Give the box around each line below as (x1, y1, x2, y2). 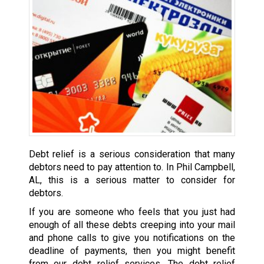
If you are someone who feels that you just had (28, 206, 236, 217)
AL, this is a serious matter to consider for (28, 174, 236, 186)
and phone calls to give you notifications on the (28, 232, 236, 243)
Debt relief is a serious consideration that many (28, 148, 236, 160)
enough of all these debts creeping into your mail (28, 219, 236, 230)
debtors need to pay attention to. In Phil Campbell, (28, 161, 236, 173)
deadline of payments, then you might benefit (28, 245, 236, 256)
